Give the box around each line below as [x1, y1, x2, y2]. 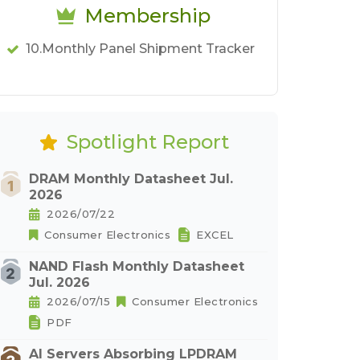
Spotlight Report [66, 130, 229, 153]
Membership [84, 4, 211, 27]
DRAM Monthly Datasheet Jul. [29, 171, 233, 186]
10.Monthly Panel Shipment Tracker [25, 41, 255, 56]
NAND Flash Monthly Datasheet [29, 259, 244, 274]
